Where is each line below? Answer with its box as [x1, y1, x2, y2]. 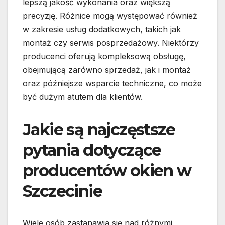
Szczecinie [23, 181, 102, 201]
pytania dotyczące [23, 140, 161, 160]
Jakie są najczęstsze [23, 120, 175, 140]
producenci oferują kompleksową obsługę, [23, 51, 186, 62]
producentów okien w [23, 161, 191, 181]
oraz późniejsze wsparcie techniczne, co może [23, 78, 202, 89]
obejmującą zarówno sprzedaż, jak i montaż [23, 65, 191, 75]
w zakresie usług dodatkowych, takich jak [23, 24, 181, 35]
